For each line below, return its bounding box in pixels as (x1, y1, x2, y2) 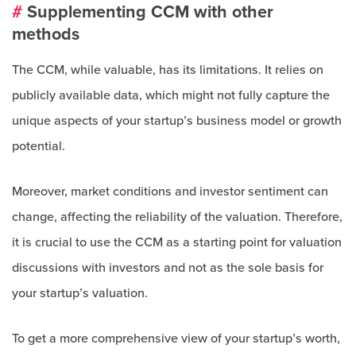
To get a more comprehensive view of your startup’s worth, (12, 331, 340, 346)
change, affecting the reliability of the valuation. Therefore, (12, 209, 342, 225)
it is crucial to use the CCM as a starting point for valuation (12, 234, 342, 250)
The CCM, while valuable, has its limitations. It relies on (12, 62, 323, 78)
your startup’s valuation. (12, 285, 148, 301)
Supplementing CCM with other (22, 2, 273, 22)
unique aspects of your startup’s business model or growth (12, 113, 342, 129)
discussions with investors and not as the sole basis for (12, 260, 323, 276)
